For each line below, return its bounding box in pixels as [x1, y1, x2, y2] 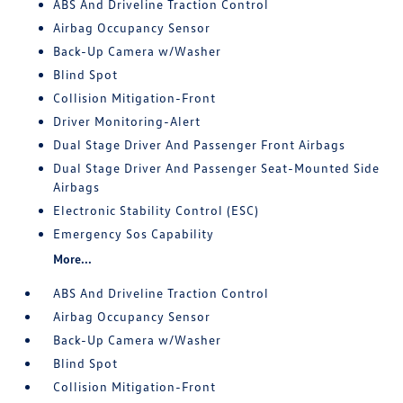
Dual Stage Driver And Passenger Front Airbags [53, 137, 346, 152]
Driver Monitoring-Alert [53, 113, 201, 129]
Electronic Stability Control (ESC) [53, 202, 260, 218]
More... [53, 251, 93, 266]
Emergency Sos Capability [53, 226, 215, 241]
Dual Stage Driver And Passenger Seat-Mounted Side [53, 160, 381, 175]
